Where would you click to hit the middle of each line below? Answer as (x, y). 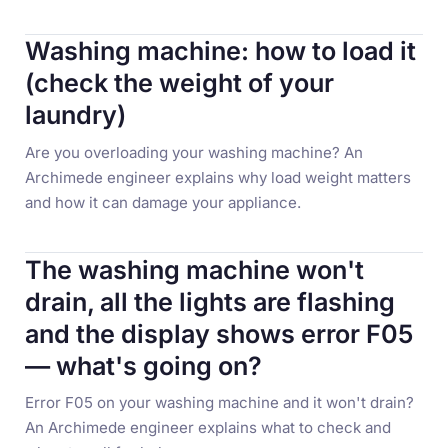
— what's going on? (144, 365)
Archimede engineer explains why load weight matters (218, 177)
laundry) (76, 115)
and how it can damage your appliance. (163, 202)
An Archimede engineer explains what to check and (208, 427)
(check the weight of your (180, 83)
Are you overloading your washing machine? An (194, 152)
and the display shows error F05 (219, 333)
